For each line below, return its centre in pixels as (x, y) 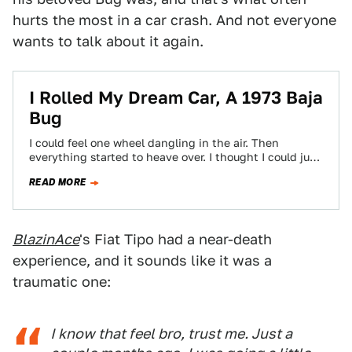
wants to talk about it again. (108, 41)
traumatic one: (62, 282)
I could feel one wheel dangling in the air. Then (154, 143)
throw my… (59, 171)
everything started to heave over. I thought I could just (174, 157)
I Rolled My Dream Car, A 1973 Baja (176, 97)
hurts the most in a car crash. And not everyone (174, 20)
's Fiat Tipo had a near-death (176, 239)
